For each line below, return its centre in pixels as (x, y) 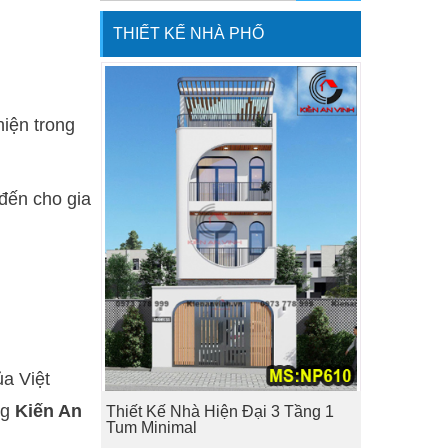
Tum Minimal (151, 428)
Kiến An (49, 411)
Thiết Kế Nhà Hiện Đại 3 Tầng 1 (219, 412)
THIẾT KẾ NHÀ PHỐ (188, 33)
